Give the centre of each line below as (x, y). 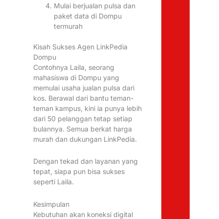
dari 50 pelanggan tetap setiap (83, 118)
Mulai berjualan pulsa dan (95, 5)
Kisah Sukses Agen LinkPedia (81, 46)
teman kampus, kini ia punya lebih (88, 108)
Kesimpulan (52, 204)
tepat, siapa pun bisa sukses (79, 172)
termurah (68, 26)
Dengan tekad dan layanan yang (86, 161)
